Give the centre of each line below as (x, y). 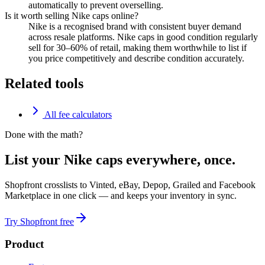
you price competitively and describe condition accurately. (136, 59)
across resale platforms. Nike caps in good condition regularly (143, 37)
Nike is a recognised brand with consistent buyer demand (135, 27)
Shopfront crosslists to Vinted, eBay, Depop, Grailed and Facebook (130, 185)
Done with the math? (44, 134)
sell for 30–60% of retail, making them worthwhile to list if (138, 48)
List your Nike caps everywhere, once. (120, 159)
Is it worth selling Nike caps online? (72, 16)
